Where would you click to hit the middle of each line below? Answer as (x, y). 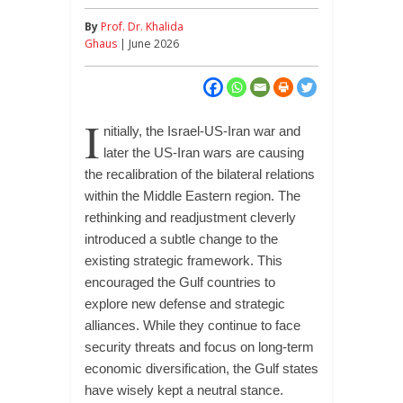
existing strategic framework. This (183, 260)
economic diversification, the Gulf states (201, 368)
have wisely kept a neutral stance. (184, 390)
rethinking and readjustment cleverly (190, 217)
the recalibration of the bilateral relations (199, 174)
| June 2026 (148, 44)
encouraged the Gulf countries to (179, 282)
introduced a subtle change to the (181, 239)
